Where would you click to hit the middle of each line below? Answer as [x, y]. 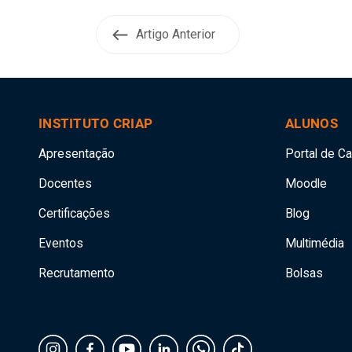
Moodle [306, 183]
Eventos [61, 243]
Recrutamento [77, 273]
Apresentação [77, 154]
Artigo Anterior [176, 34]
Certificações [74, 213]
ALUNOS [312, 123]
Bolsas [304, 273]
